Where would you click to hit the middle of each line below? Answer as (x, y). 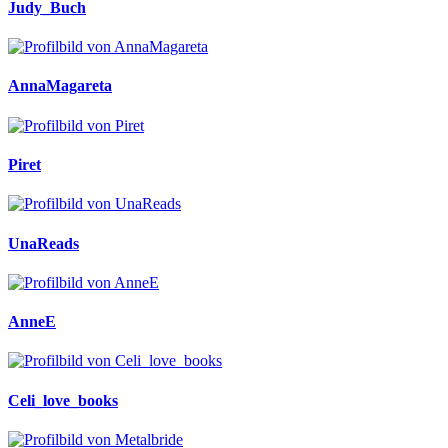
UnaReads (43, 243)
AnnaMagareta (60, 86)
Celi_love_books (63, 400)
